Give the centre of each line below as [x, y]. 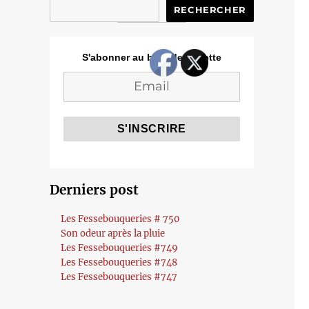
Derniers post [94, 190]
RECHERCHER [210, 10]
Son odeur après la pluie [113, 233]
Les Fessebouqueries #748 [119, 262]
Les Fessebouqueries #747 [119, 277]
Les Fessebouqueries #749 [120, 248]
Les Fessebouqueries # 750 [120, 219]
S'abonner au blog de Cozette [151, 57]
